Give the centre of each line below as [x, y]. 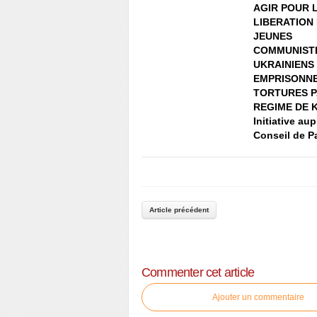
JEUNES [273, 36]
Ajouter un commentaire [258, 297]
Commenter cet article [198, 272]
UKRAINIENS [284, 64]
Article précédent [179, 210]
